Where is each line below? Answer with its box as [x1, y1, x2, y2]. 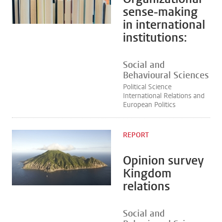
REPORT [123, 130, 149, 140]
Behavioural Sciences [123, 69, 209, 81]
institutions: [123, 30, 187, 46]
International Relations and [123, 91, 205, 101]
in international [123, 17, 205, 33]
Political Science [123, 82, 171, 92]
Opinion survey [123, 153, 204, 168]
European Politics [123, 100, 175, 110]
